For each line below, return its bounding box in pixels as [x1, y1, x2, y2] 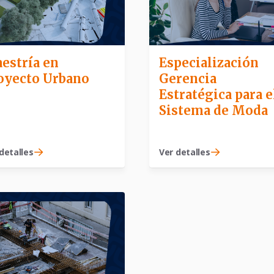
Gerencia [159, 71, 217, 87]
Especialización [159, 55, 259, 71]
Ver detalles [159, 146, 210, 158]
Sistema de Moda [159, 103, 268, 119]
